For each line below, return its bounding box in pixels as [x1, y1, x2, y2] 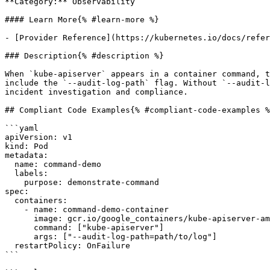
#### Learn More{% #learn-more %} [5, 15, 159, 24]
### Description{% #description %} [5, 51, 164, 60]
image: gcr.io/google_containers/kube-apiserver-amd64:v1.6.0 [5, 214, 34, 223]
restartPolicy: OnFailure [5, 241, 14, 250]
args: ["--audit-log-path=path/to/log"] [5, 232, 34, 241]
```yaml [5, 124, 39, 133]
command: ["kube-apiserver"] [5, 223, 34, 232]
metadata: [5, 151, 48, 160]
